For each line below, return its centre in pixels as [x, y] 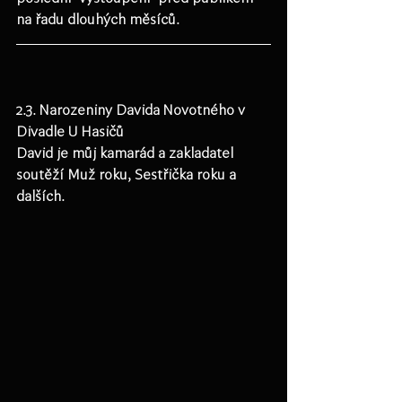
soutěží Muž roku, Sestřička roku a [128, 175]
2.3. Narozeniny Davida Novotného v [132, 110]
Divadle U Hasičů [70, 131]
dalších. [40, 196]
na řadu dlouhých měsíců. [98, 19]
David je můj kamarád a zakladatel [127, 153]
